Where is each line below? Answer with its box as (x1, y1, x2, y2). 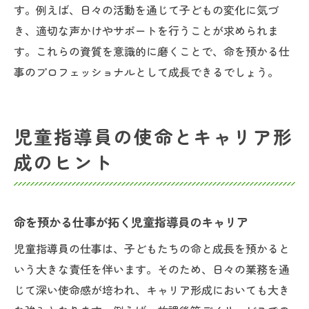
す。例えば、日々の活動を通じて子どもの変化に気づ (14, 1, 279, 18)
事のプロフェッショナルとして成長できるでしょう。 (14, 63, 279, 80)
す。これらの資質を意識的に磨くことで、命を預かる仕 (14, 43, 290, 59)
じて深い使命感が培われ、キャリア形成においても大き (14, 281, 290, 298)
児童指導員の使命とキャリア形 (14, 123, 294, 150)
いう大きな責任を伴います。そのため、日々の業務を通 (14, 261, 290, 277)
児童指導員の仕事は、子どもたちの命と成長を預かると (14, 240, 290, 257)
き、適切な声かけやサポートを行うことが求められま (14, 22, 279, 39)
